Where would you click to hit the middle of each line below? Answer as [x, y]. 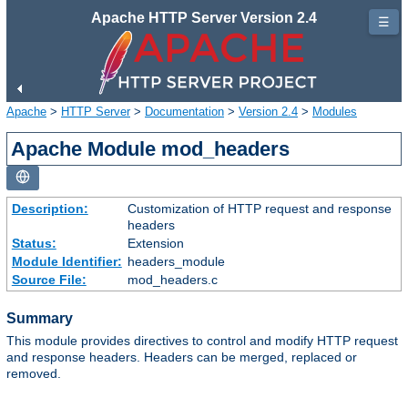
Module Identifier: [66, 261]
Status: [34, 243]
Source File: [49, 279]
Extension [155, 243]
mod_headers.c [172, 279]
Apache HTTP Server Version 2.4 [204, 18]
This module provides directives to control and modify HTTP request [202, 341]
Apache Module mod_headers [151, 148]
